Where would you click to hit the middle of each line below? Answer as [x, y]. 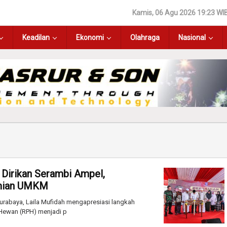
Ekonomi [90, 37]
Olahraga [145, 37]
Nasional [192, 37]
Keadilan [36, 37]
